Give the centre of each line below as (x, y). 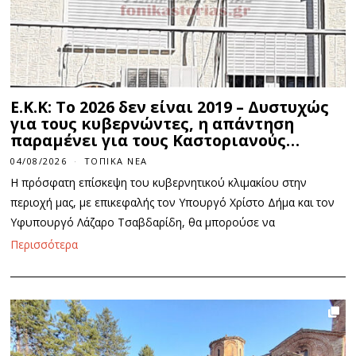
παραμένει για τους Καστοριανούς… (155, 140)
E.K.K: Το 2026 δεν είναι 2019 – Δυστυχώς (170, 106)
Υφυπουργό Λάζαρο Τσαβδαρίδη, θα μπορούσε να (143, 222)
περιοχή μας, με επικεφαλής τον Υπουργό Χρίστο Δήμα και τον (173, 202)
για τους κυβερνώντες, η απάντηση (153, 123)
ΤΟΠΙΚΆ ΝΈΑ (116, 161)
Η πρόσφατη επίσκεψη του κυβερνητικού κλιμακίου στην (159, 182)
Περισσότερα (44, 244)
